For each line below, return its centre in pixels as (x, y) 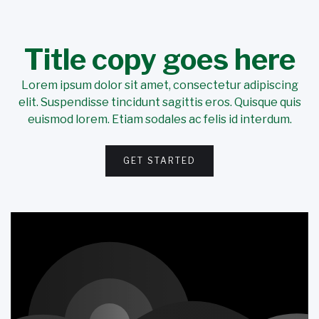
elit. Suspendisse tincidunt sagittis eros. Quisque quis (159, 102)
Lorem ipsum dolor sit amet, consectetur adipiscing (159, 85)
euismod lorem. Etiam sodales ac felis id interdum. (159, 119)
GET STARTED (159, 161)
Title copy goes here (159, 59)
